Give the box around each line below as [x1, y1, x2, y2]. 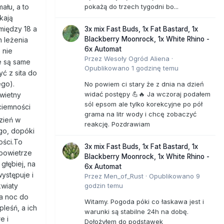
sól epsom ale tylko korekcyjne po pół [84, 99, 202, 108]
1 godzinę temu [131, 63, 178, 72]
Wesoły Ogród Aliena [104, 54, 169, 62]
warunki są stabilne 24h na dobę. [84, 207, 188, 215]
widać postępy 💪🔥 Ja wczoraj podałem [84, 89, 210, 98]
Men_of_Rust [104, 171, 143, 180]
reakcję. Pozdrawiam [84, 119, 152, 128]
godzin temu [84, 181, 123, 189]
